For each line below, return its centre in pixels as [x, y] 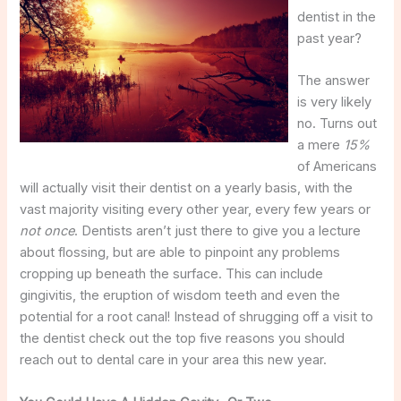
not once [47, 231]
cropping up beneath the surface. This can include [172, 274]
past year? [330, 38]
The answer [334, 81]
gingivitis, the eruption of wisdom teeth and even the [180, 296]
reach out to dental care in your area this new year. [174, 360]
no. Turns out [337, 124]
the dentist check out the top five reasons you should [183, 339]
